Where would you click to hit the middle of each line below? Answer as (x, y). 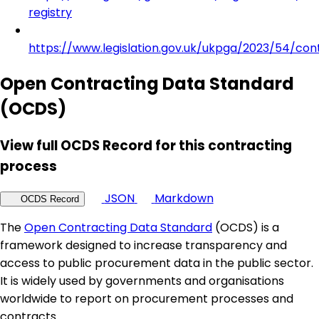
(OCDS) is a (246, 228)
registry (50, 12)
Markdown (184, 199)
